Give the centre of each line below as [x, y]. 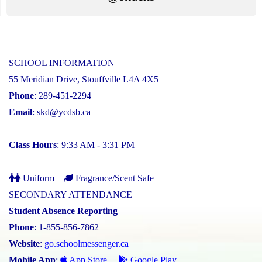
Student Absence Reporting [63, 211]
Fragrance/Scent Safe [113, 178]
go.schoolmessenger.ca [87, 244]
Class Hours [33, 145]
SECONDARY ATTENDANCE [70, 195]
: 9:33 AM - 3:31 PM [96, 145]
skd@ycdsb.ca [64, 112]
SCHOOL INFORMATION [62, 63]
